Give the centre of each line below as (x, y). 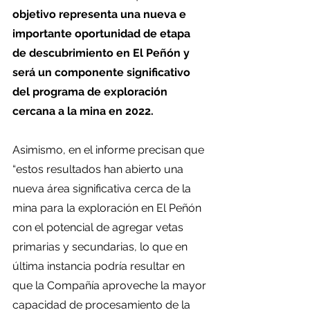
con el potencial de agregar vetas (99, 227)
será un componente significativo (103, 72)
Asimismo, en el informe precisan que (110, 150)
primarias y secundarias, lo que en (101, 247)
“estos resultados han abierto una (99, 169)
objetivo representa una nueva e (101, 14)
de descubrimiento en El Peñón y (102, 53)
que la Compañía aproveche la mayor (111, 285)
